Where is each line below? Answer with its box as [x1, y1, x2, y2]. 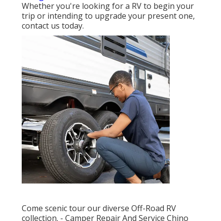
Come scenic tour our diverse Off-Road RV [22, 203, 176, 214]
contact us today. [22, 20, 84, 32]
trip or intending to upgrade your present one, [22, 10, 195, 22]
